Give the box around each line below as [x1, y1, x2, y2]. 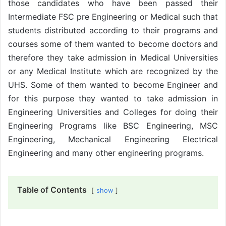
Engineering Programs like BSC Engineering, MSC [8, 120, 218, 131]
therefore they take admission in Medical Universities [8, 52, 218, 63]
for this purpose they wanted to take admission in [8, 93, 218, 103]
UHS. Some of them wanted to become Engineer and [8, 79, 218, 90]
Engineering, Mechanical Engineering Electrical [8, 134, 218, 144]
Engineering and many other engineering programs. [8, 147, 204, 158]
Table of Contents [17, 184, 87, 195]
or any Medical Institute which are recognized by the [8, 66, 218, 76]
